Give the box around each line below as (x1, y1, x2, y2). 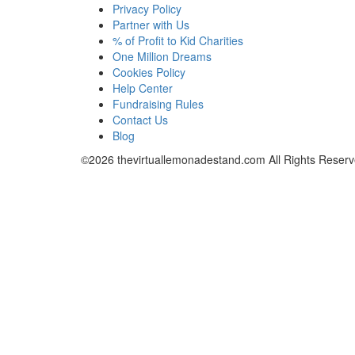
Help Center (113, 80, 173, 96)
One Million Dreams (113, 48, 212, 64)
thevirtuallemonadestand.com (117, 151, 265, 167)
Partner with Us (113, 17, 189, 32)
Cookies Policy (113, 64, 185, 80)
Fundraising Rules (113, 96, 204, 112)
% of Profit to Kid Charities (113, 32, 243, 48)
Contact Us (113, 112, 168, 128)
